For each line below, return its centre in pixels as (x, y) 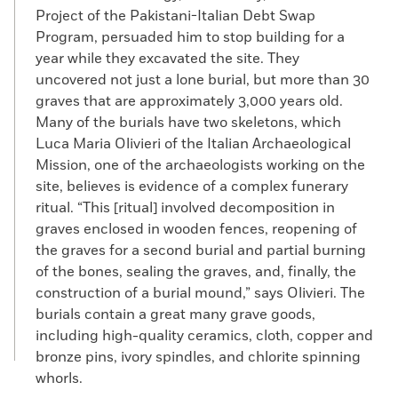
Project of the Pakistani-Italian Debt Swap (175, 16)
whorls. (59, 378)
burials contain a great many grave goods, (175, 314)
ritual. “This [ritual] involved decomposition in (185, 208)
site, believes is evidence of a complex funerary (192, 187)
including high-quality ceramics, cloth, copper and (204, 336)
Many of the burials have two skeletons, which (188, 123)
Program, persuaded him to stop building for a (190, 37)
